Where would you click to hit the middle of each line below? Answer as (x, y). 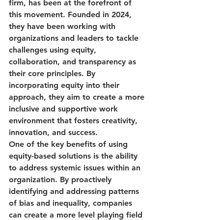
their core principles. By (53, 73)
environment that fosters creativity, (74, 120)
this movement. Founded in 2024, (71, 14)
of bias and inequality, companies (72, 203)
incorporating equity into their (65, 85)
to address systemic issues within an (76, 167)
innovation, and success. (53, 132)
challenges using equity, (54, 50)
